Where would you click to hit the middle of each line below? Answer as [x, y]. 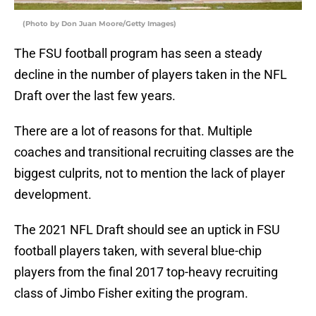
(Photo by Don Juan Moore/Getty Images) [99, 24]
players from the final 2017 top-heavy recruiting [146, 272]
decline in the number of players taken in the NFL [151, 75]
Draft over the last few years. [95, 96]
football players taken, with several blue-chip [138, 251]
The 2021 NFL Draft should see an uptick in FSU [147, 230]
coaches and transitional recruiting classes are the [154, 152]
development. [53, 195]
